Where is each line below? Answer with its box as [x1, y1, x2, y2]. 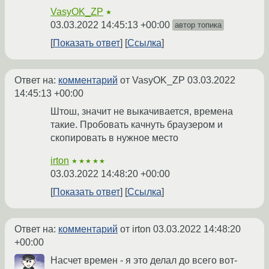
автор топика [175, 20, 222, 30]
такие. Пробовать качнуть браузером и [50, 119, 223, 130]
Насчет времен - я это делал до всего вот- [50, 255, 237, 266]
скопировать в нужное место [50, 133, 178, 144]
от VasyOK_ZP [118, 75, 187, 86]
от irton [118, 224, 153, 235]
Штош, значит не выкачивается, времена [50, 106, 233, 117]
